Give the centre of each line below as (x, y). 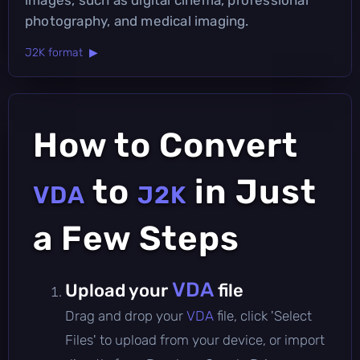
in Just (252, 192)
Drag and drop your (126, 315)
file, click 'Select (264, 315)
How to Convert (166, 145)
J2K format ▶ (61, 52)
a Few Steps (136, 238)
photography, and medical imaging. (137, 20)
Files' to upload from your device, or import (195, 340)
